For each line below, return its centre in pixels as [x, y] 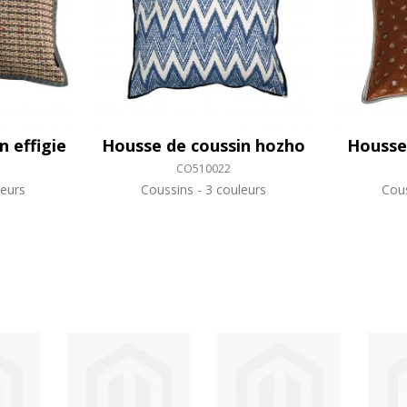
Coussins [169, 190]
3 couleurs [233, 190]
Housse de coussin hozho [203, 146]
